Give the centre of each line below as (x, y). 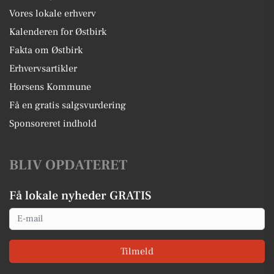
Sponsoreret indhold (53, 123)
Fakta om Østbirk (46, 50)
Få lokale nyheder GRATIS (80, 195)
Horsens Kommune (50, 87)
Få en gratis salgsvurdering (68, 105)
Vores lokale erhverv (53, 13)
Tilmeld (137, 251)
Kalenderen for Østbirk (58, 31)
